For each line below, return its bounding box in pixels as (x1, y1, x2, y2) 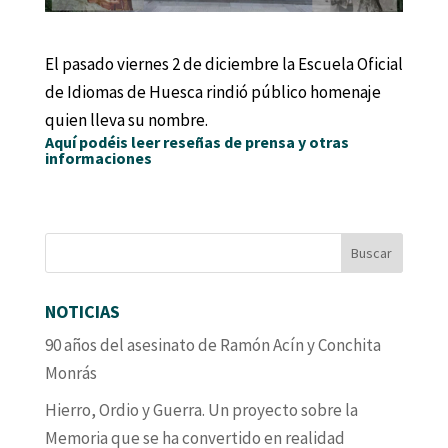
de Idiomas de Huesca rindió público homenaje (44, 81, 384, 104)
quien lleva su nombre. (44, 109, 208, 132)
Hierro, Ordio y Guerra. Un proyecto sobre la (44, 398, 358, 421)
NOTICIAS (44, 300, 120, 324)
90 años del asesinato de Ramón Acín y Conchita (44, 334, 381, 357)
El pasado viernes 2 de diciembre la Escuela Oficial (44, 53, 403, 76)
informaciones (44, 148, 152, 169)
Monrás (44, 362, 97, 385)
